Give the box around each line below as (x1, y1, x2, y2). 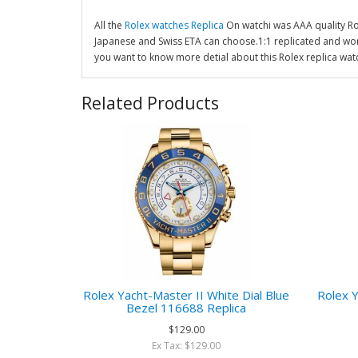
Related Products (82, 92, 219, 114)
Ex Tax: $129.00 (152, 339, 221, 352)
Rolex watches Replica (125, 18, 224, 32)
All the (94, 18, 125, 32)
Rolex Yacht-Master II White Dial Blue (83, 287, 290, 303)
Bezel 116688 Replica (126, 300, 247, 316)
